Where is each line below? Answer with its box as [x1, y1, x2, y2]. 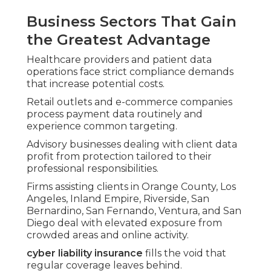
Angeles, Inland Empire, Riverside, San [27, 193, 209, 205]
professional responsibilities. [27, 163, 158, 175]
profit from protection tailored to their [27, 151, 212, 163]
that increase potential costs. [27, 78, 165, 90]
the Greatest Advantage [27, 31, 211, 49]
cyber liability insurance [27, 247, 143, 260]
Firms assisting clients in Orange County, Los [27, 181, 236, 193]
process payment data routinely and [27, 108, 203, 120]
